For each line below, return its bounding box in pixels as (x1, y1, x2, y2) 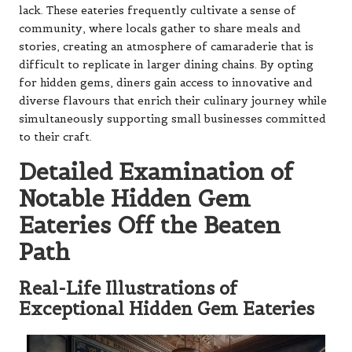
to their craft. (19, 130, 92, 145)
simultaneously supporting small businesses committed (19, 112, 326, 126)
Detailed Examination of (19, 157, 293, 187)
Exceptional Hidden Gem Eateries (19, 298, 314, 321)
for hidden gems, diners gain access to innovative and (19, 76, 313, 90)
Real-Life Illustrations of (19, 277, 237, 300)
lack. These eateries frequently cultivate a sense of (19, 4, 296, 18)
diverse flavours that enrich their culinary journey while (19, 94, 327, 108)
